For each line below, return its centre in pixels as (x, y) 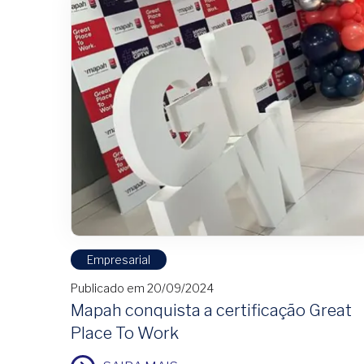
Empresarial (119, 260)
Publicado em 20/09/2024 (142, 288)
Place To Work (125, 334)
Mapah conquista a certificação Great (211, 311)
